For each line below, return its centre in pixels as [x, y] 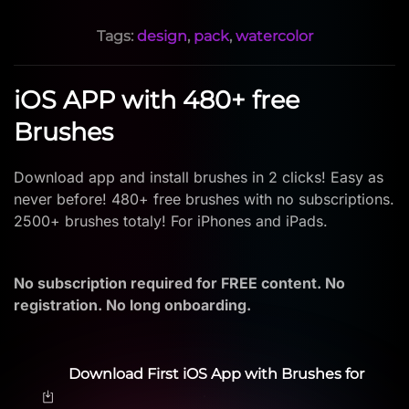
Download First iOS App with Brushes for [217, 373]
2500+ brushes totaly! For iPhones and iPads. [171, 220]
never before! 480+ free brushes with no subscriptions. [204, 199]
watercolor [274, 36]
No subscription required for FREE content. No [179, 283]
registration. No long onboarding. [134, 304]
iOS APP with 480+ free [157, 100]
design [162, 36]
